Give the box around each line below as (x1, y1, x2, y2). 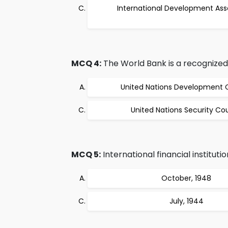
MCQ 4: (71, 58, 101, 69)
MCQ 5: (71, 149, 101, 160)
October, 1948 (161, 173, 211, 183)
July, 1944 (169, 196, 204, 206)
